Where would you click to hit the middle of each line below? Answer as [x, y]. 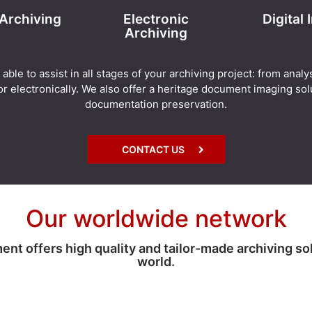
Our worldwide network [156, 218]
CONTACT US [153, 149]
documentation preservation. [156, 104]
